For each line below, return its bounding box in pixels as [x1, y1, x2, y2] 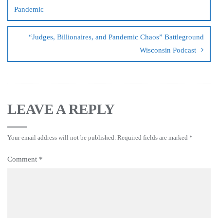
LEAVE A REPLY [7, 101, 115, 117]
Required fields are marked [117, 133, 189, 141]
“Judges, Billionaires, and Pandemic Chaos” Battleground [29, 33, 204, 41]
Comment [7, 155, 39, 163]
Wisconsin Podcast [140, 46, 196, 54]
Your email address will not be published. [7, 133, 116, 141]
